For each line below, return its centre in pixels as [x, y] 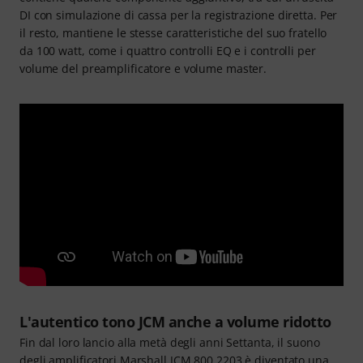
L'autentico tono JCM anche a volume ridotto [175, 322]
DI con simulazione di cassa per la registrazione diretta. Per [179, 15]
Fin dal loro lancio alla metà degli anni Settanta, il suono [170, 343]
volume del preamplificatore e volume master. [143, 68]
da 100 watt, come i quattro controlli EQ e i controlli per [168, 50]
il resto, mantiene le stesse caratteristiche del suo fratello [173, 32]
